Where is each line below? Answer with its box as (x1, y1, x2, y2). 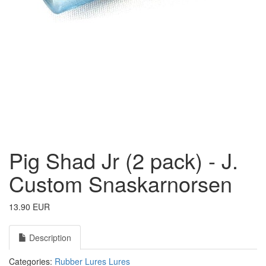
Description (27, 232, 71, 243)
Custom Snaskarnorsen (9, 168, 232, 198)
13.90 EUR (9, 201, 50, 213)
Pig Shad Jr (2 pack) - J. (9, 145, 238, 175)
